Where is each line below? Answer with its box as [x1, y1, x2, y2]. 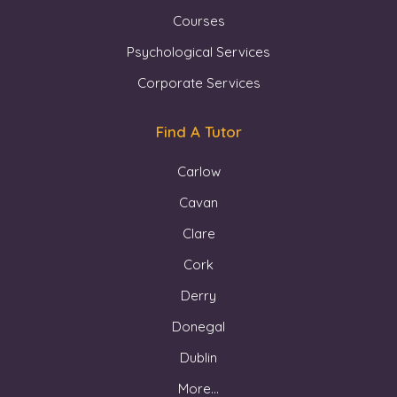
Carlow [176, 162, 221, 180]
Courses [172, 12, 225, 29]
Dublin [180, 348, 217, 366]
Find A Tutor [155, 121, 242, 141]
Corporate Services [136, 74, 261, 91]
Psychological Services [127, 43, 270, 60]
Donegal [172, 317, 225, 335]
